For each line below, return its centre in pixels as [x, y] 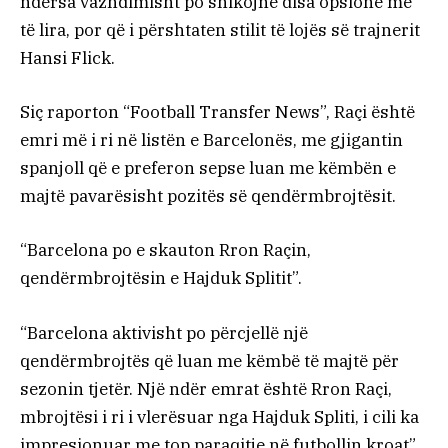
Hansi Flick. [67, 58]
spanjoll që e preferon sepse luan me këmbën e [208, 168]
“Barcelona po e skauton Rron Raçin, [165, 250]
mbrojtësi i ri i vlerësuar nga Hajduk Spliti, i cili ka [219, 416]
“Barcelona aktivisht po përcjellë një [164, 332]
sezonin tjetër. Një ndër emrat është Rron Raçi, [206, 388]
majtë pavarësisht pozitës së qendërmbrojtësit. [208, 196]
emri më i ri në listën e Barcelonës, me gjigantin [211, 140]
